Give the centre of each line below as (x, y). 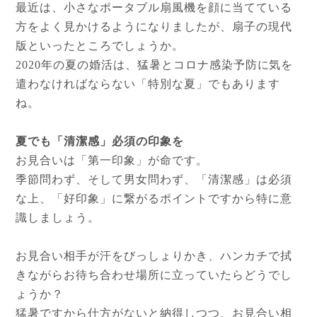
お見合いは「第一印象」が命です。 (112, 161)
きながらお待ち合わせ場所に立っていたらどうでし (154, 275)
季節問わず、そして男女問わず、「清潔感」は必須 (154, 180)
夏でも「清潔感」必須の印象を (100, 142)
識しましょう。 (58, 218)
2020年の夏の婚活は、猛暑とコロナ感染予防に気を (155, 65)
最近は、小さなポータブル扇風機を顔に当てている (154, 8)
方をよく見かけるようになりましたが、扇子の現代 (154, 27)
